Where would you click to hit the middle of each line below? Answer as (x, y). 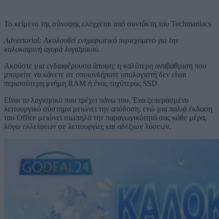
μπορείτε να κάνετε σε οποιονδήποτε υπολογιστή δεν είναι (95, 75)
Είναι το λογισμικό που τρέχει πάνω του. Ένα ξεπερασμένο (96, 100)
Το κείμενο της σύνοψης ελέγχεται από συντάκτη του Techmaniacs (108, 24)
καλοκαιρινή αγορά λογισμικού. (52, 49)
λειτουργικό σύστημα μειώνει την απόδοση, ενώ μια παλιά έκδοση (108, 109)
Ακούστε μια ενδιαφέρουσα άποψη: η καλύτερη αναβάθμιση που (105, 66)
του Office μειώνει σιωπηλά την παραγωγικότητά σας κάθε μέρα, (105, 118)
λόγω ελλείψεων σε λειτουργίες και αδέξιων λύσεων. (88, 127)
